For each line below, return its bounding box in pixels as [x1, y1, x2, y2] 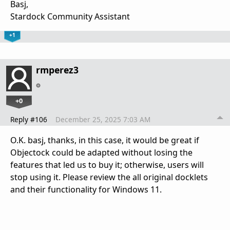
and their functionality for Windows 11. [10, 183, 162, 195]
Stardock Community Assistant [10, 10, 130, 22]
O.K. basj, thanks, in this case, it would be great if [10, 134, 199, 146]
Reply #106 [10, 114, 47, 124]
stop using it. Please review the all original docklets [10, 171, 208, 183]
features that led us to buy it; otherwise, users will [10, 159, 204, 170]
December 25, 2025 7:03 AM [55, 114, 150, 124]
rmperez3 [36, 63, 79, 76]
